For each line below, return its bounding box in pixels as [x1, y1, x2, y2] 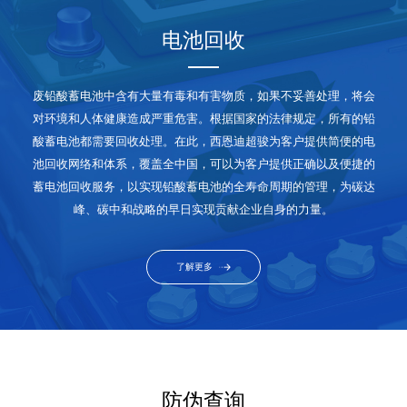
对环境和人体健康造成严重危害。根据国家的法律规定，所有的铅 [32, 112, 375, 126]
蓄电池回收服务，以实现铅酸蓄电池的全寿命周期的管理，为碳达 [32, 180, 375, 194]
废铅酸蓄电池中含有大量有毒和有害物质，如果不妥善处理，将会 [32, 89, 375, 104]
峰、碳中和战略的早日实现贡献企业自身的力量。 [74, 203, 333, 217]
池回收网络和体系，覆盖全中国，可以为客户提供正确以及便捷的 [32, 157, 375, 172]
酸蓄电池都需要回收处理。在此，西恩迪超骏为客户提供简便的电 [32, 134, 375, 149]
